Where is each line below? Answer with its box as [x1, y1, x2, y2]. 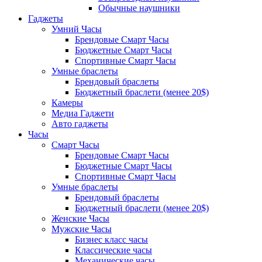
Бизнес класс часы [75, 235, 148, 244]
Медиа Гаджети [51, 108, 114, 118]
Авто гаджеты [51, 119, 108, 129]
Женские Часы [51, 213, 109, 223]
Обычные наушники [98, 3, 180, 13]
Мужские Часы [51, 224, 112, 234]
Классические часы [75, 245, 152, 255]
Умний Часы [51, 24, 102, 34]
